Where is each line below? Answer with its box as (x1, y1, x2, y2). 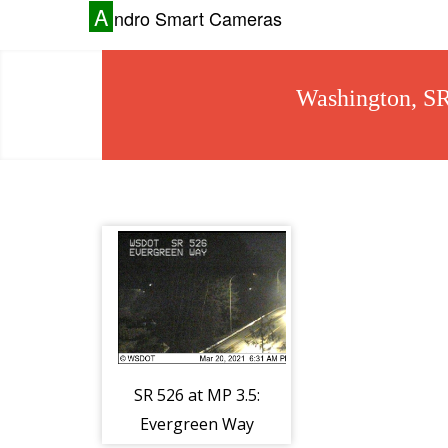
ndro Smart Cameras (114, 5, 282, 31)
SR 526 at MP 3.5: (133, 384, 260, 407)
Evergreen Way (139, 413, 254, 436)
